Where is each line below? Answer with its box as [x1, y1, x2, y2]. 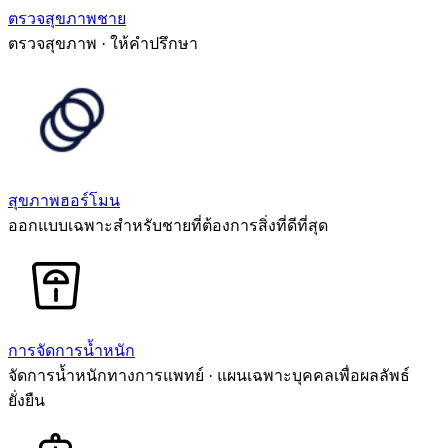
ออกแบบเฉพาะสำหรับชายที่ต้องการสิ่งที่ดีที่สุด [8, 216, 328, 234]
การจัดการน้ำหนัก [8, 341, 135, 359]
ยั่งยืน [8, 391, 45, 409]
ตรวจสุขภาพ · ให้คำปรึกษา [8, 34, 198, 52]
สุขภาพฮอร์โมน [8, 191, 120, 209]
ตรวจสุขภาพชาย [8, 9, 126, 27]
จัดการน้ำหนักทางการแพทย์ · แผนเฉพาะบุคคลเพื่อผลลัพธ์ [8, 366, 410, 384]
